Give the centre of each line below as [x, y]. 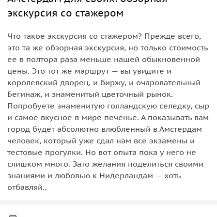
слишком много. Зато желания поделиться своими [105, 163]
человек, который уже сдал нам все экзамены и [101, 140]
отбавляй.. [27, 187]
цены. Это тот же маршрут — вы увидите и [89, 70]
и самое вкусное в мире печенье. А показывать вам [108, 117]
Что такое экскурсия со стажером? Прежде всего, [104, 36]
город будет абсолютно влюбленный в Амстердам [105, 129]
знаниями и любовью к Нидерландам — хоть [94, 175]
